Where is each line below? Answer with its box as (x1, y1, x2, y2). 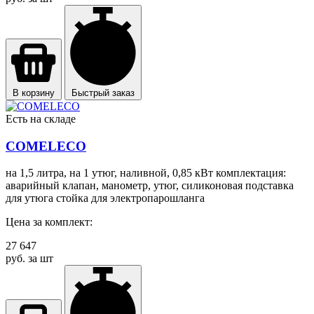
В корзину (13, 87, 55, 98)
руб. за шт (6, 252, 53, 265)
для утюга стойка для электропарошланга (6, 192, 205, 205)
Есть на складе (6, 112, 76, 125)
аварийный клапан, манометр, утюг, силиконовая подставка (6, 179, 294, 192)
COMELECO (6, 138, 86, 153)
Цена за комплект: (6, 216, 93, 228)
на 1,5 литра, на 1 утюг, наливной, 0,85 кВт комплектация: (6, 167, 286, 179)
